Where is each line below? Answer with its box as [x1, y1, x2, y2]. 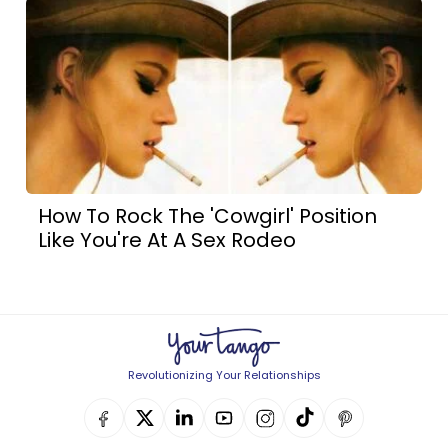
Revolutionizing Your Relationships [127, 367, 321, 384]
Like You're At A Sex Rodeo [38, 226, 297, 255]
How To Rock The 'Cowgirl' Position [38, 202, 378, 231]
